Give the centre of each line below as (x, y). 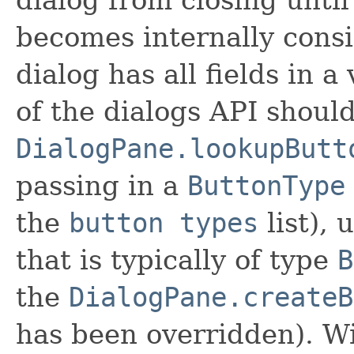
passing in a (102, 185)
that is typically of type (177, 260)
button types (164, 222)
